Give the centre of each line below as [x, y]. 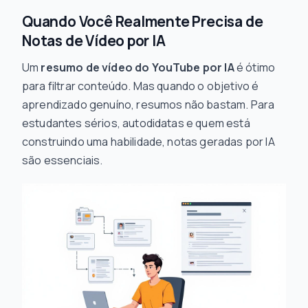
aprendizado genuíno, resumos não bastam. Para [148, 104]
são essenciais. [63, 160]
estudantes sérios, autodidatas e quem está [136, 123]
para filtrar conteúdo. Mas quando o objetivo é [141, 86]
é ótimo [255, 67]
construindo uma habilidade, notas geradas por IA [148, 142]
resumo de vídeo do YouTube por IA [137, 67]
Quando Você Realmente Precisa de [143, 21]
